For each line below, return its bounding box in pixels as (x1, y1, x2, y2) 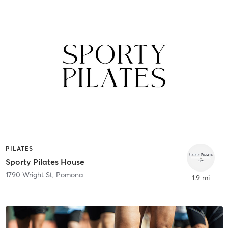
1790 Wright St (5, 169, 52, 179)
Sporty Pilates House (5, 156, 84, 167)
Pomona (55, 169, 83, 179)
